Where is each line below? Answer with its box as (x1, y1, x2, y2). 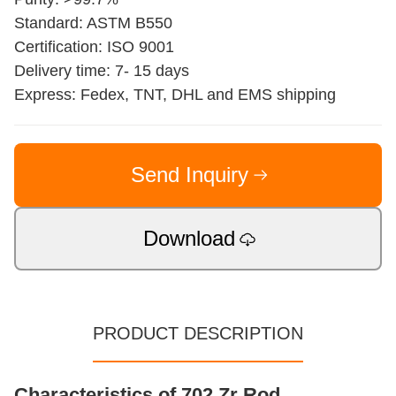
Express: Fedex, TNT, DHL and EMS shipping (14, 86, 336, 103)
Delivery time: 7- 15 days (14, 62, 189, 80)
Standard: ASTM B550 (14, 14, 172, 32)
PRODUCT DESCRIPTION (93, 324, 303, 343)
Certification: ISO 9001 (14, 38, 174, 56)
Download (143, 226, 235, 250)
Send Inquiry (130, 163, 248, 187)
